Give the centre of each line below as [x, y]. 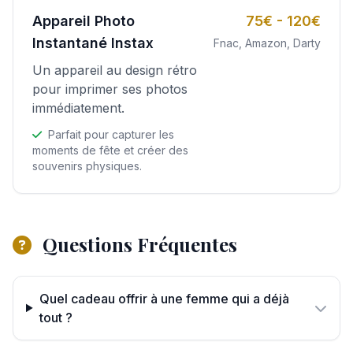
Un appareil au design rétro [115, 70]
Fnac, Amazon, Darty [267, 43]
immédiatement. [78, 108]
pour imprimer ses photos [110, 89]
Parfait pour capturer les [110, 134]
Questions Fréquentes [137, 244]
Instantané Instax [93, 43]
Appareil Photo [84, 20]
